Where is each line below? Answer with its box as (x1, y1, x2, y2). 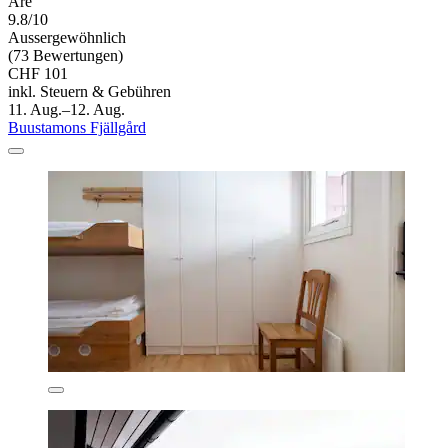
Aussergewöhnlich (8, 28, 126, 46)
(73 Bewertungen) (8, 46, 123, 64)
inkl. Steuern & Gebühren (8, 82, 171, 100)
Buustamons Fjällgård (8, 118, 146, 136)
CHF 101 (8, 64, 68, 82)
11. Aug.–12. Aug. (8, 100, 125, 118)
